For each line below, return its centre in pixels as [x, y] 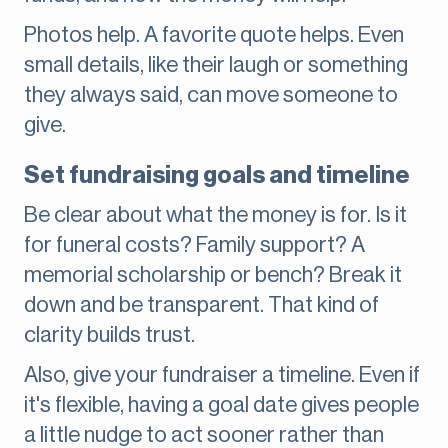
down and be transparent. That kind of [201, 305]
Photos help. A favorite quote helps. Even [214, 35]
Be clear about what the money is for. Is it [215, 215]
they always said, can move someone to [211, 95]
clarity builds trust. [109, 335]
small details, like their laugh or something [216, 65]
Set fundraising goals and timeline [217, 175]
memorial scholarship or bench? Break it [213, 275]
